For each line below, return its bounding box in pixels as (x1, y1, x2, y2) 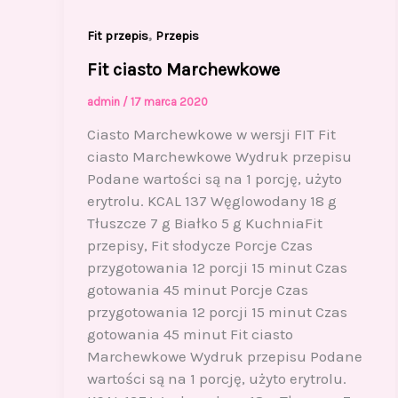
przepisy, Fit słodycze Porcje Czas (86, 236, 313, 255)
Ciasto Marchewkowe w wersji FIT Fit (86, 125, 336, 144)
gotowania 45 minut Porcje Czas (86, 281, 308, 299)
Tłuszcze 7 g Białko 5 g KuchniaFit (86, 214, 322, 233)
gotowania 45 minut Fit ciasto (86, 325, 293, 344)
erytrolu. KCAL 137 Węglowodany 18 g (86, 192, 337, 211)
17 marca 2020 (130, 94, 208, 108)
